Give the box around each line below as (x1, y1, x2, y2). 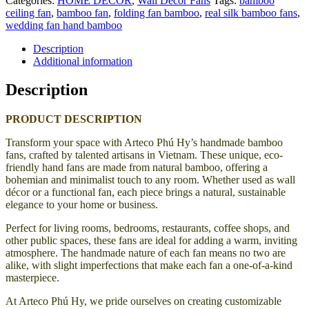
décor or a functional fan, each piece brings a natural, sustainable (6, 186, 286, 199)
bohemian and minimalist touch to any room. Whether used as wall (6, 174, 295, 186)
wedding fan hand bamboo (6, 19, 122, 31)
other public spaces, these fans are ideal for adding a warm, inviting (6, 235, 297, 247)
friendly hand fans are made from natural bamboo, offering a (6, 161, 268, 174)
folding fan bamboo (114, 6, 199, 19)
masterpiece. (6, 272, 59, 284)
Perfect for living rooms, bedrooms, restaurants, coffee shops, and (6, 222, 290, 235)
